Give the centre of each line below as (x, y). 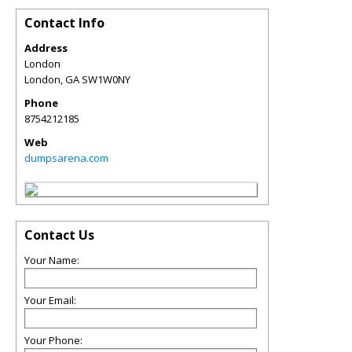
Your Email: (50, 300)
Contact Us (59, 235)
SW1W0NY (106, 79)
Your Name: (52, 260)
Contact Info (64, 23)
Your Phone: (53, 340)
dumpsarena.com (66, 158)
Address (46, 48)
